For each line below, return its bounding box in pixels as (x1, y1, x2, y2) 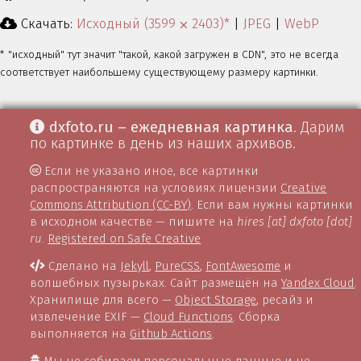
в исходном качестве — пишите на (30, 214, 238, 230)
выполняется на (30, 326, 131, 342)
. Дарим (293, 118, 345, 137)
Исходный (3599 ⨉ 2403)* (77, 15, 230, 32)
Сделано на (45, 259, 121, 274)
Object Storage (175, 293, 257, 308)
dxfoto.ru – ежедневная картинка (45, 118, 294, 137)
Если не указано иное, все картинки (41, 164, 259, 179)
